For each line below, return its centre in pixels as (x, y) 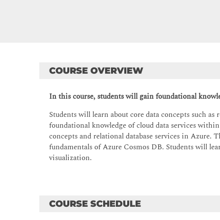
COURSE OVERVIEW (96, 71)
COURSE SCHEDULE (95, 204)
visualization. (71, 158)
